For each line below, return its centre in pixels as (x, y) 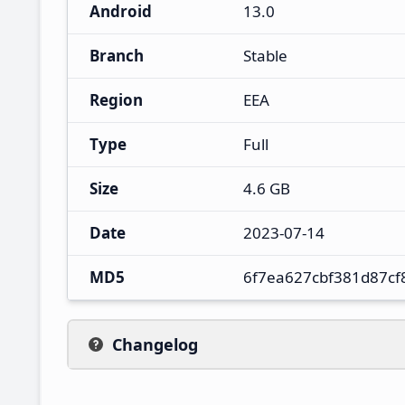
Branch (117, 55)
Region (116, 99)
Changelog (155, 344)
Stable (265, 55)
